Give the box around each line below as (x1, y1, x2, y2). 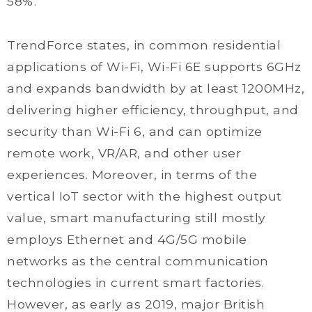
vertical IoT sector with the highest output (7, 189, 282, 203)
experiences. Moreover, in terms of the (7, 167, 257, 182)
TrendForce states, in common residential (7, 38, 281, 52)
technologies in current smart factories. (7, 275, 264, 290)
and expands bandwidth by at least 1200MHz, (7, 81, 304, 95)
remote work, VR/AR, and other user (7, 146, 241, 160)
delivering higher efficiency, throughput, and (7, 102, 299, 117)
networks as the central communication (7, 253, 269, 268)
